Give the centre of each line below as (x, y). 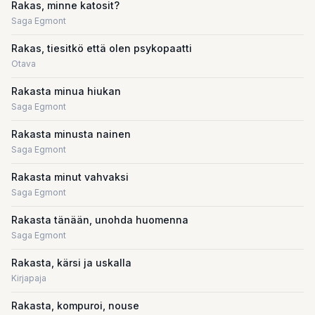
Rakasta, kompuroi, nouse (75, 306)
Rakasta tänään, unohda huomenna (100, 220)
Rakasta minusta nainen (71, 134)
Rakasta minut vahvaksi (70, 177)
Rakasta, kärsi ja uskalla (71, 263)
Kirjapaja (29, 278)
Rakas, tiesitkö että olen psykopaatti (102, 48)
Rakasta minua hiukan (66, 91)
